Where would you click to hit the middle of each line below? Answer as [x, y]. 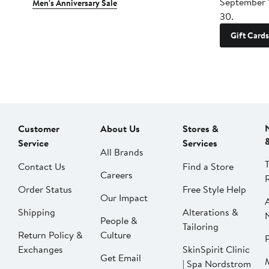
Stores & [201, 129]
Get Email [121, 258]
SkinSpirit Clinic [216, 249]
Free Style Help [214, 189]
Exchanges [41, 249]
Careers [116, 175]
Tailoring [201, 227]
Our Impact [124, 198]
